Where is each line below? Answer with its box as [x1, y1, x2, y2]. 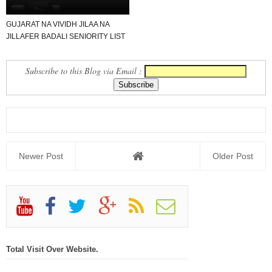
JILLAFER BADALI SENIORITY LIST [6, 32, 125, 41]
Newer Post [19, 151, 63, 161]
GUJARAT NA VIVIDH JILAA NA [6, 19, 109, 29]
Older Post [212, 151, 253, 161]
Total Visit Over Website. [6, 244, 98, 254]
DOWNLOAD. [6, 44, 51, 53]
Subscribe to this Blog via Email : [25, 64, 144, 76]
